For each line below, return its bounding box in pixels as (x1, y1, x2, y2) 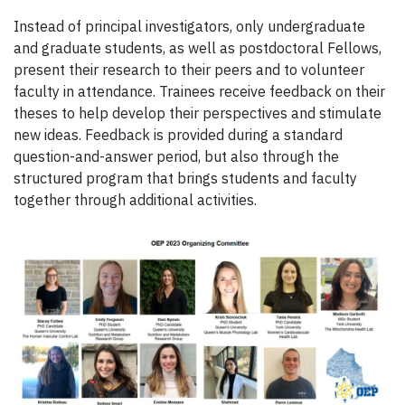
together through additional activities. (14, 190, 257, 209)
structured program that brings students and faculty (14, 168, 357, 187)
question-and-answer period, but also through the (14, 146, 339, 165)
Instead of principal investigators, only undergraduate (14, 16, 365, 35)
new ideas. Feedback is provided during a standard (14, 125, 343, 144)
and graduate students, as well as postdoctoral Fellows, (14, 38, 381, 57)
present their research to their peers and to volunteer (14, 60, 364, 79)
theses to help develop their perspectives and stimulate (14, 103, 381, 122)
